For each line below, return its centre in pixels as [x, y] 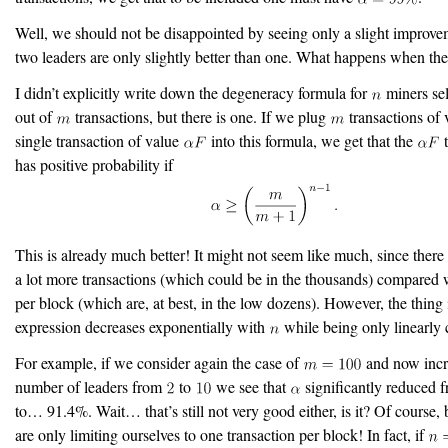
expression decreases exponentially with [142, 327]
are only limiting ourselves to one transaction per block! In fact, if [221, 435]
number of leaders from [90, 387]
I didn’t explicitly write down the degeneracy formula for [193, 93]
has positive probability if [94, 165]
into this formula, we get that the [311, 141]
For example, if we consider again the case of [159, 363]
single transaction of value [99, 141]
